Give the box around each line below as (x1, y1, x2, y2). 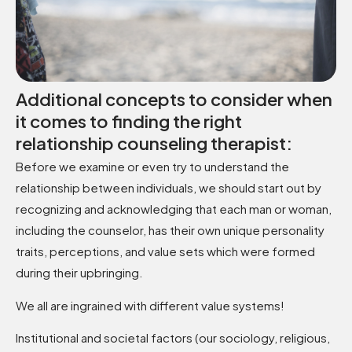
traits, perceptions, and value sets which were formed (16, 244, 315, 259)
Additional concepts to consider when (16, 88, 332, 111)
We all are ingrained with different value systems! (16, 297, 284, 313)
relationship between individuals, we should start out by (16, 180, 321, 196)
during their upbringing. (16, 265, 143, 280)
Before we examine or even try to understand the (16, 159, 289, 174)
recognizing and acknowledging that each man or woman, (16, 201, 332, 217)
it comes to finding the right (16, 110, 242, 133)
